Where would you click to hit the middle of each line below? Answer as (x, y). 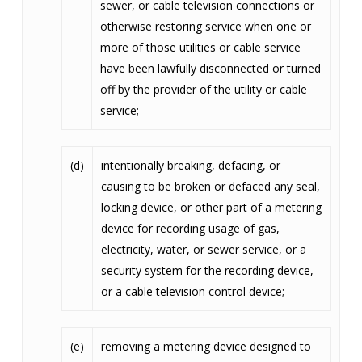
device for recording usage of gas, (190, 228)
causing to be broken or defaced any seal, (210, 186)
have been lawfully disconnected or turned (210, 68)
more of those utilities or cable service (200, 47)
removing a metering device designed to (206, 346)
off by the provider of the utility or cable (203, 89)
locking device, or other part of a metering (211, 207)
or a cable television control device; (192, 291)
